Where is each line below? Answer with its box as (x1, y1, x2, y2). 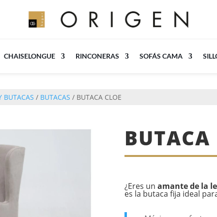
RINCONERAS (76, 52, 119, 60)
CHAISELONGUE (4, 52, 55, 60)
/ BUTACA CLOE (70, 92, 122, 102)
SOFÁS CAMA (139, 52, 183, 60)
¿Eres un (124, 181, 158, 191)
